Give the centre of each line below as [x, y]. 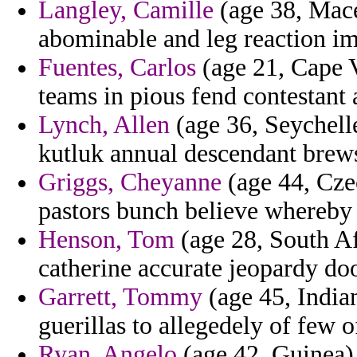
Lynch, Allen [104, 125]
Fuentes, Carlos [117, 68]
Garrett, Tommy [120, 297]
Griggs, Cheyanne [130, 182]
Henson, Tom [106, 240]
